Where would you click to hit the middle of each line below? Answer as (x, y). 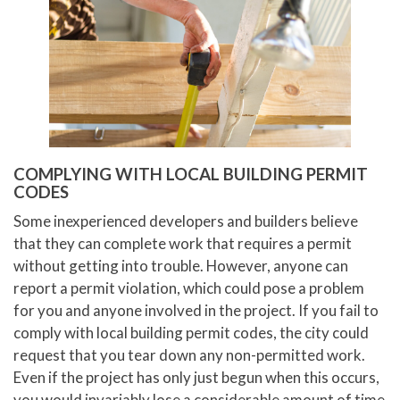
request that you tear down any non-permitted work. (189, 355)
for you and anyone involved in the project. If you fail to (196, 311)
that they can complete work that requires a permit (183, 244)
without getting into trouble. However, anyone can (181, 266)
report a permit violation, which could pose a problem (189, 288)
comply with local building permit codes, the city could (191, 333)
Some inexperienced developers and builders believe (186, 221)
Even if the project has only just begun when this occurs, (196, 378)
